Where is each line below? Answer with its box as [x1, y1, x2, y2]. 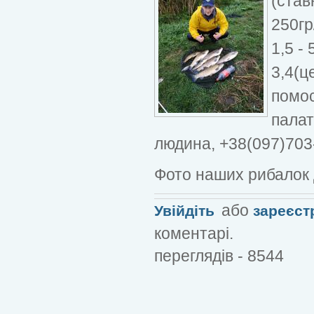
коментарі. [154, 224, 233, 243]
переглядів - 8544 [154, 246, 284, 265]
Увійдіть [154, 202, 214, 219]
